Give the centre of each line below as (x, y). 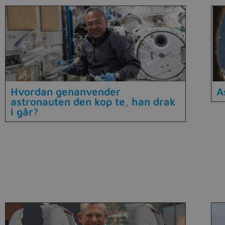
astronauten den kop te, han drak (93, 101)
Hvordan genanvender (66, 91)
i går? (25, 111)
